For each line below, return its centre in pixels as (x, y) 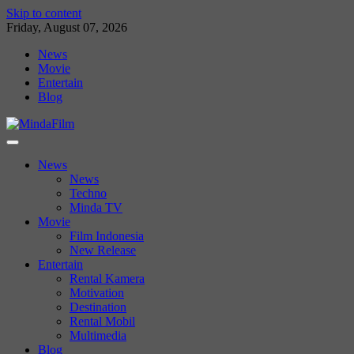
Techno (88, 193)
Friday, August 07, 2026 (67, 27)
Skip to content (44, 13)
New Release (103, 250)
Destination (98, 307)
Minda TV (96, 207)
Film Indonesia (107, 236)
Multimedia (98, 335)
